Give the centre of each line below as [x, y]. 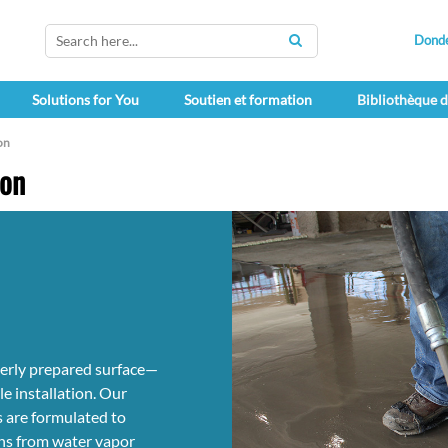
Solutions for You [85, 100]
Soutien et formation [247, 100]
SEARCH [322, 50]
